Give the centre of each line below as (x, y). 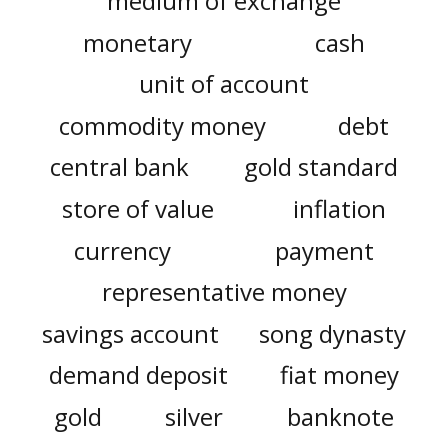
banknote (340, 416)
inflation (340, 209)
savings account (131, 333)
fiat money (340, 375)
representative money (224, 292)
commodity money (162, 125)
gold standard (321, 167)
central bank (119, 167)
